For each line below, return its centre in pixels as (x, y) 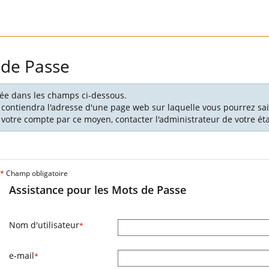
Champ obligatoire (36, 173)
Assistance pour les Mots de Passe (98, 190)
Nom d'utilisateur (44, 225)
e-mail (22, 255)
